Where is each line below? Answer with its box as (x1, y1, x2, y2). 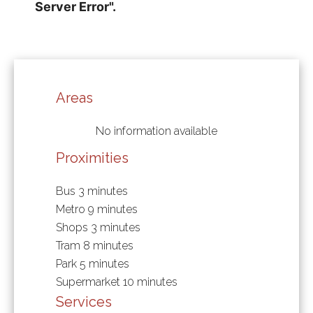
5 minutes (80, 256, 129, 270)
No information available (96, 124, 217, 138)
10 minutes (123, 275, 177, 289)
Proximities (56, 149, 129, 166)
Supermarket (56, 275, 123, 289)
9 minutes (88, 202, 138, 216)
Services (56, 293, 112, 310)
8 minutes (83, 238, 133, 252)
